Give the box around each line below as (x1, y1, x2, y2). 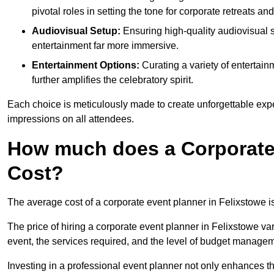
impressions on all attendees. (7, 114, 134, 125)
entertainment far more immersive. (32, 40, 179, 51)
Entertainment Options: (32, 60, 139, 71)
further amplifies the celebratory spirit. (32, 75, 193, 86)
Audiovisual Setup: (32, 26, 120, 37)
